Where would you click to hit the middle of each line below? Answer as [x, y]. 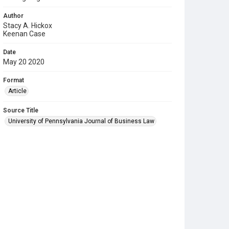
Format [14, 80]
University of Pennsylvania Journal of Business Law [81, 121]
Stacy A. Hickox [28, 26]
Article [17, 91]
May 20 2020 [24, 62]
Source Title [21, 110]
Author [13, 16]
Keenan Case [24, 34]
